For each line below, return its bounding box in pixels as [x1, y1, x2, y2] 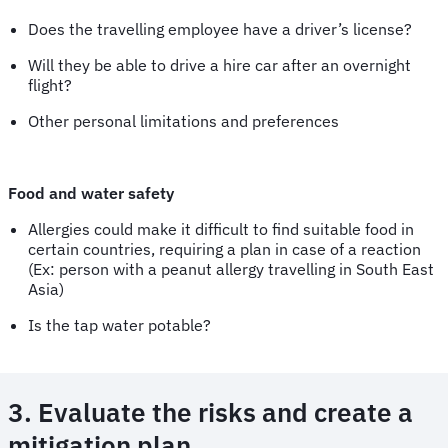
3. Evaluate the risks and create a [8, 394, 413, 429]
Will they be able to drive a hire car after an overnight [28, 54, 411, 75]
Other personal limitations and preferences [28, 110, 347, 131]
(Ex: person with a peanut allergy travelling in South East [28, 258, 434, 279]
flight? [28, 74, 80, 95]
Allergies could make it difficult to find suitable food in [28, 218, 414, 239]
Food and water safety [8, 182, 178, 203]
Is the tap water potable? [28, 314, 215, 335]
